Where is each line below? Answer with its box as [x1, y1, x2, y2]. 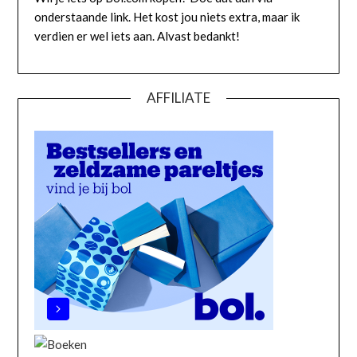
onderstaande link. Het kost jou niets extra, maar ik [34, 10, 300, 25]
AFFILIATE [147, 89, 210, 107]
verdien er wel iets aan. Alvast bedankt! [34, 29, 241, 44]
